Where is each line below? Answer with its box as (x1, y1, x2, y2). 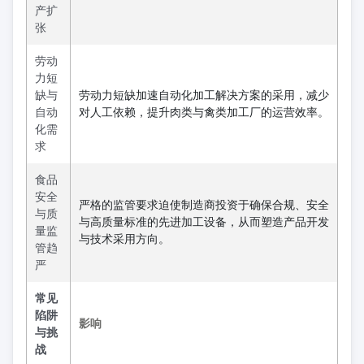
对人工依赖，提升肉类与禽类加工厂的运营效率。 (79, 104, 329, 119)
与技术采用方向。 (79, 231, 170, 246)
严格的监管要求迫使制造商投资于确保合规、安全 (79, 197, 329, 212)
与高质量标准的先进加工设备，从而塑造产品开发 (79, 214, 329, 229)
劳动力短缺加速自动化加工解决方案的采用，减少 (79, 87, 329, 102)
